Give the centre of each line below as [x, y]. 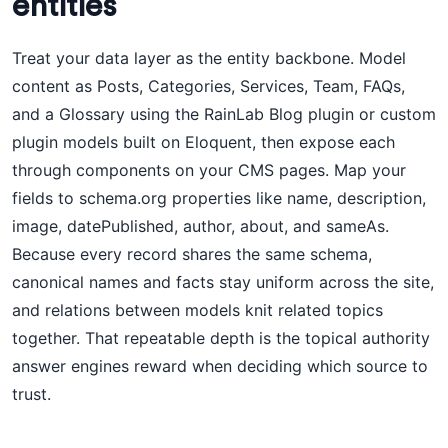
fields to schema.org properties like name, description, [219, 198]
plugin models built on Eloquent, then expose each [203, 142]
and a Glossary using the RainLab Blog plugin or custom [224, 114]
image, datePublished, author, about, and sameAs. [200, 226]
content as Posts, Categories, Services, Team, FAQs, [208, 86]
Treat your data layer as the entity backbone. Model [209, 58]
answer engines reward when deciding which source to [220, 366]
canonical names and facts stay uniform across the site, [223, 282]
